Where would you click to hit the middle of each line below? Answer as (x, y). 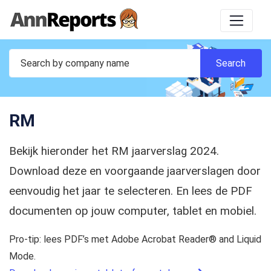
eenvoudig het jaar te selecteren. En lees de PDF (131, 191)
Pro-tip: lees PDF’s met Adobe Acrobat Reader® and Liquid (135, 240)
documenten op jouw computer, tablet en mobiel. (133, 211)
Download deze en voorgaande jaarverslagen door (135, 171)
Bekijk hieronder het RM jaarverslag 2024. (114, 152)
